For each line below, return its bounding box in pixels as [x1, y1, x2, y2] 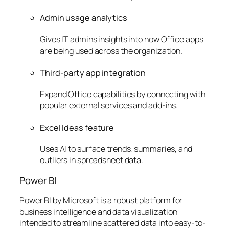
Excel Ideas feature [40, 122, 114, 133]
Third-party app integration [40, 67, 146, 79]
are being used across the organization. [40, 44, 183, 56]
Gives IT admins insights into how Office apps [40, 33, 203, 45]
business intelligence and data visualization [19, 206, 177, 218]
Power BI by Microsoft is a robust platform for [19, 195, 183, 207]
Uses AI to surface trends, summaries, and [40, 143, 192, 155]
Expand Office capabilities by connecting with [40, 88, 205, 100]
